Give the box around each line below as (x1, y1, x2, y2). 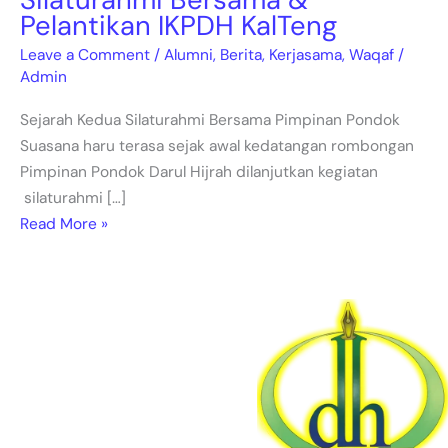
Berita (220, 45, 262, 66)
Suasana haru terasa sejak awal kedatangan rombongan (20, 135, 414, 156)
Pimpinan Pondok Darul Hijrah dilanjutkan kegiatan (20, 161, 378, 182)
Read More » (20, 213, 108, 234)
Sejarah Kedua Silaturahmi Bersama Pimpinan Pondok (20, 109, 400, 130)
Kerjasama (269, 45, 342, 66)
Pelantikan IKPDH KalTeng (20, 7, 337, 43)
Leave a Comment (20, 45, 150, 66)
